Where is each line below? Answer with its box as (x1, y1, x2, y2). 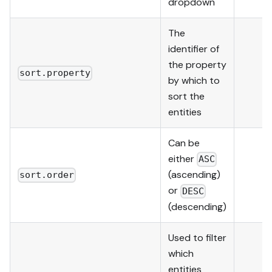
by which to (168, 73, 220, 87)
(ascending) (168, 168, 220, 182)
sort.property (19, 67, 91, 79)
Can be (168, 136, 200, 149)
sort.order (19, 169, 75, 181)
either (168, 152, 197, 165)
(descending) (168, 200, 226, 213)
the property (168, 58, 226, 71)
